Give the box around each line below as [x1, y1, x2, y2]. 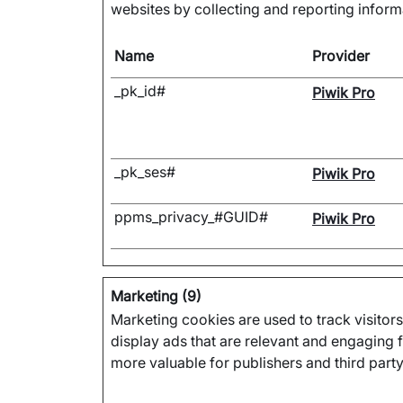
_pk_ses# [114, 163, 175, 181]
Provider [312, 47, 370, 65]
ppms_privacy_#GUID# [114, 208, 268, 226]
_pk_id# [114, 82, 166, 100]
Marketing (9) [111, 287, 201, 305]
